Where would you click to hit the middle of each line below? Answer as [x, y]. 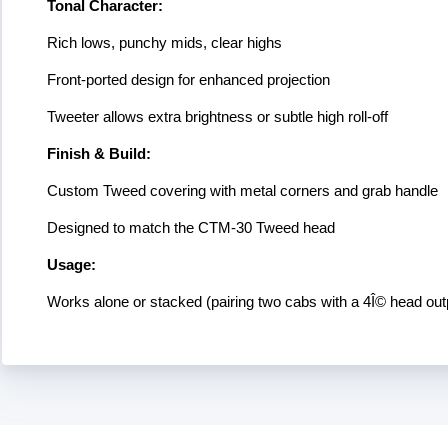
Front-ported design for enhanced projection [188, 80]
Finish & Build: [99, 154]
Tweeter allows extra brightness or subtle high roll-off [217, 117]
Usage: [71, 265]
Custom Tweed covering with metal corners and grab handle [242, 191]
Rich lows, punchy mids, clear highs [164, 43]
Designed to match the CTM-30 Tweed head [191, 228]
